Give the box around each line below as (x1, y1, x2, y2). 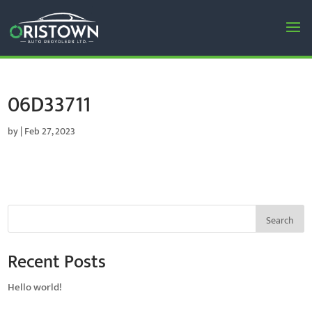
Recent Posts (8, 247, 107, 277)
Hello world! (8, 279, 63, 296)
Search (265, 212, 294, 228)
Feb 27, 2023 (24, 123, 76, 139)
